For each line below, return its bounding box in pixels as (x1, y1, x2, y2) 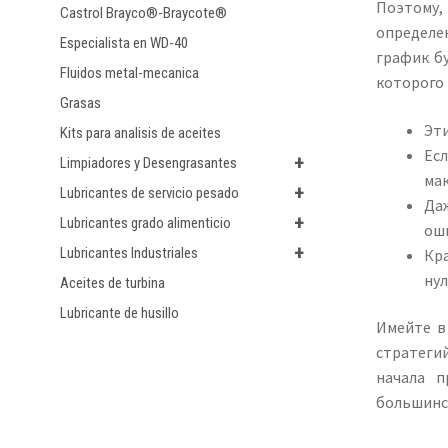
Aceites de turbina (59, 274, 165, 293)
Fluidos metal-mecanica (59, 64, 199, 83)
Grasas (59, 94, 101, 113)
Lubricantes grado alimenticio (59, 214, 231, 233)
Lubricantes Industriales (59, 244, 198, 263)
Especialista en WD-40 (59, 34, 188, 53)
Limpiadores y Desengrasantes (59, 154, 237, 173)
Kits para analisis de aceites (59, 124, 221, 143)
